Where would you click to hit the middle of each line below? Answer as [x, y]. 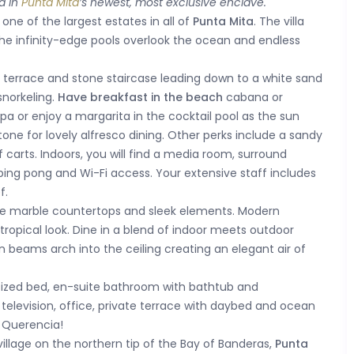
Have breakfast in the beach [140, 98]
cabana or [253, 98]
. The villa [279, 22]
